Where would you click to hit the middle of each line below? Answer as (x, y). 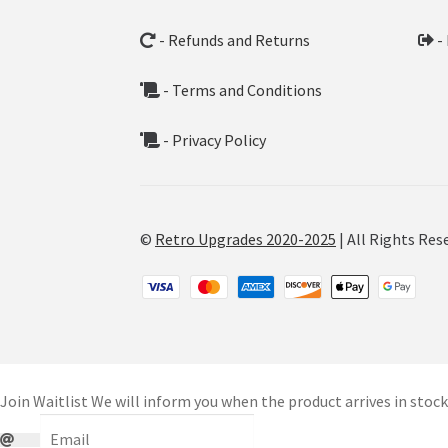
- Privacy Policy (213, 139)
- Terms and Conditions (241, 89)
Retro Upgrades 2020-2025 (246, 239)
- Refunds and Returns (233, 39)
